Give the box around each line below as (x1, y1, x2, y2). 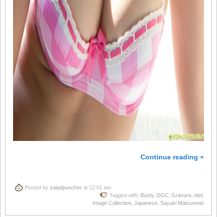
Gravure (171, 192, 191, 199)
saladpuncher (50, 185, 82, 191)
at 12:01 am (82, 185, 111, 191)
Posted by (25, 185, 50, 191)
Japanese (134, 200, 157, 206)
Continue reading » (140, 153, 204, 161)
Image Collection (93, 200, 131, 206)
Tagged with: (109, 192, 140, 199)
